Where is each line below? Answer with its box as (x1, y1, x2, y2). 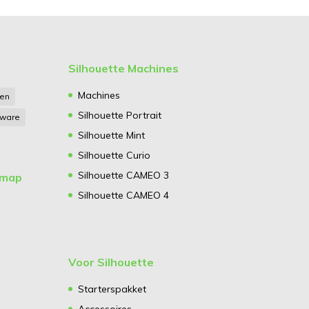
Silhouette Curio (78, 149, 151, 162)
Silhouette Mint (78, 129, 146, 142)
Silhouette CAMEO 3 (78, 169, 170, 182)
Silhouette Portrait (78, 109, 162, 122)
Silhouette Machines (68, 61, 179, 76)
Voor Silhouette (68, 255, 154, 270)
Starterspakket (78, 283, 147, 296)
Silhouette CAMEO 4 (78, 189, 170, 202)
